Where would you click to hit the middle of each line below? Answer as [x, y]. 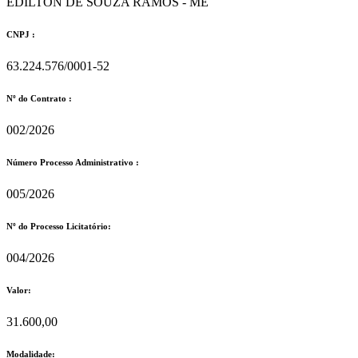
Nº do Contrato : [39, 99]
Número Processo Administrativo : [73, 163]
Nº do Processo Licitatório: [59, 227]
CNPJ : [21, 35]
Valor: [19, 290]
